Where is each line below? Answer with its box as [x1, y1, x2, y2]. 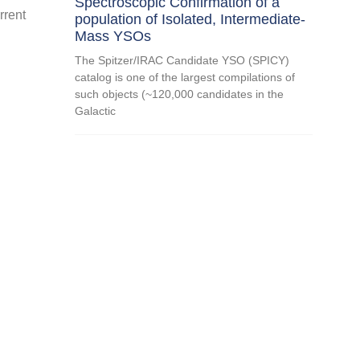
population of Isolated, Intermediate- [75, 10, 306, 27]
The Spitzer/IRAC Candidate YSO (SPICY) [75, 53, 290, 67]
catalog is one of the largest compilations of [75, 70, 296, 84]
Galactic [75, 104, 117, 117]
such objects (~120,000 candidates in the [75, 87, 284, 100]
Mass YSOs [75, 27, 152, 44]
